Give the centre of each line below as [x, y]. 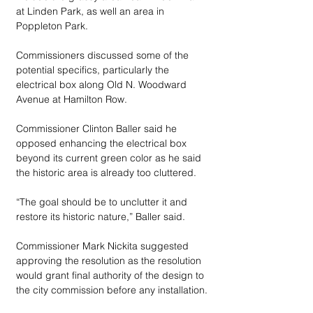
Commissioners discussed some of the [104, 55]
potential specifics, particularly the [94, 70]
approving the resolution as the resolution [110, 261]
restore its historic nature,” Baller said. [101, 217]
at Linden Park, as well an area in [92, 11]
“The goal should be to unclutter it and [103, 202]
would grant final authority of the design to [111, 275]
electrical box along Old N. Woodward [103, 85]
